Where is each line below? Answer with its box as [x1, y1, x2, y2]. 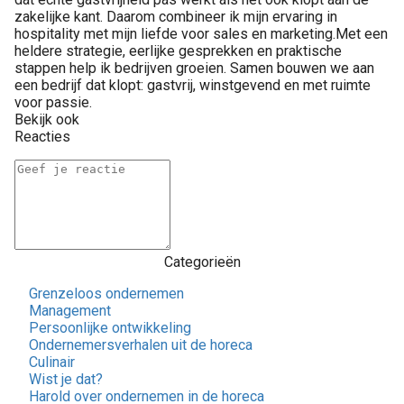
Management [29, 302, 111, 320]
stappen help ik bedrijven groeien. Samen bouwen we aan [14, 60, 374, 78]
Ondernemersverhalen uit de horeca [29, 336, 252, 354]
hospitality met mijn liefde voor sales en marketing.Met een [14, 25, 388, 43]
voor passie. [14, 94, 92, 112]
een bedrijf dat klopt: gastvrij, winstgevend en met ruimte [14, 77, 371, 95]
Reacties [14, 128, 70, 146]
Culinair [29, 353, 75, 372]
